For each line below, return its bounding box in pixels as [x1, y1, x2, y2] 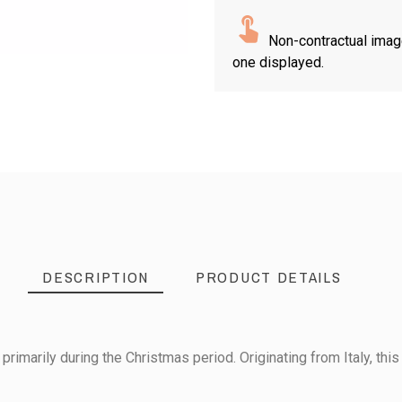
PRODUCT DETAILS [196, 267, 342, 287]
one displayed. [232, 54, 324, 71]
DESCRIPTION [42, 267, 150, 287]
